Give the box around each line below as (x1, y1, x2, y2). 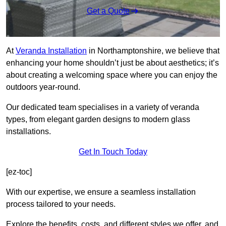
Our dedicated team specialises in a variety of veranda (6, 103, 199, 112)
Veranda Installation (16, 46, 87, 55)
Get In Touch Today (79, 147, 147, 156)
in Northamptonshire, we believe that (87, 46, 219, 55)
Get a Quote (86, 7, 130, 16)
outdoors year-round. (6, 83, 80, 92)
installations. (6, 127, 51, 136)
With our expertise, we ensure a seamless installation (6, 188, 196, 197)
